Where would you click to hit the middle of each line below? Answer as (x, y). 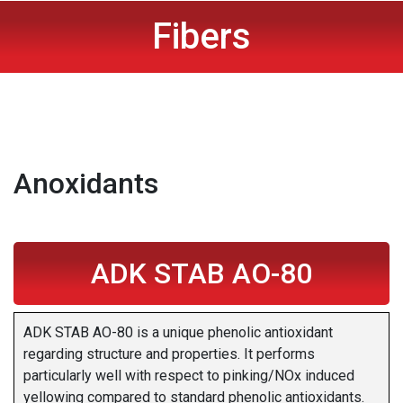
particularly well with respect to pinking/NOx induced (189, 376)
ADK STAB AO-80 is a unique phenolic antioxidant (178, 333)
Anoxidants (86, 184)
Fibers (201, 37)
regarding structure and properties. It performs (169, 354)
